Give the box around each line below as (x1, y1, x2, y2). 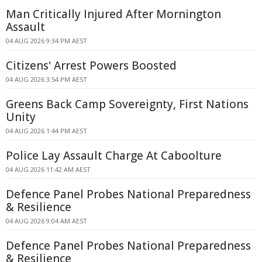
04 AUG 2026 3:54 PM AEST (6, 75, 87, 84)
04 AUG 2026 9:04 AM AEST (6, 216, 87, 225)
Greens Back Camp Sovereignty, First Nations (6, 96, 249, 112)
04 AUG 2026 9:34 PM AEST (6, 36, 87, 45)
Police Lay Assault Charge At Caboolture (6, 148, 222, 163)
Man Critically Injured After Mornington (6, 6, 221, 22)
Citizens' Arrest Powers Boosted (6, 58, 177, 73)
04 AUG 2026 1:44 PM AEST (6, 126, 87, 135)
